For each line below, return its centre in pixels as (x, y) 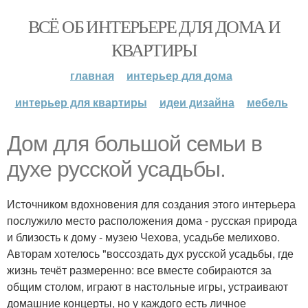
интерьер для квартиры (81, 102)
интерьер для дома (179, 75)
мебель (267, 102)
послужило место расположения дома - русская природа (152, 220)
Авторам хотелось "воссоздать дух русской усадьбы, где (150, 253)
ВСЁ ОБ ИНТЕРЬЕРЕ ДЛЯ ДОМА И (154, 26)
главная (92, 75)
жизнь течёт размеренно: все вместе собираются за (139, 270)
